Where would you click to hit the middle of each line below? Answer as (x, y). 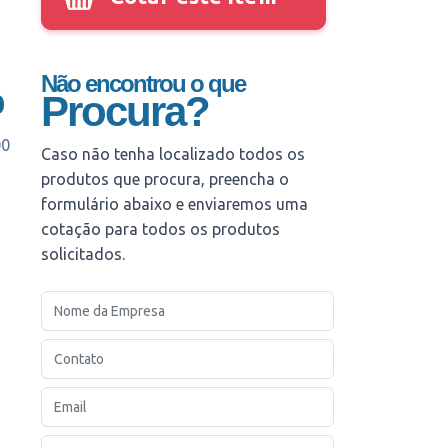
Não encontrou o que (143, 83)
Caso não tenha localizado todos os (173, 154)
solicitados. (83, 254)
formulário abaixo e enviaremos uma (175, 204)
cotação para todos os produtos (161, 229)
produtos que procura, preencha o (165, 179)
